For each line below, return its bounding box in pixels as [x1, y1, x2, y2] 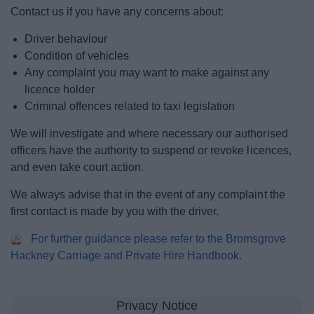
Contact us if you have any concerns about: [11, 6, 224, 18]
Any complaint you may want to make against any [25, 67, 270, 78]
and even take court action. [11, 161, 144, 173]
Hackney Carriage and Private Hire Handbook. [11, 250, 245, 261]
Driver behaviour [25, 33, 108, 45]
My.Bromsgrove [115, 36, 199, 48]
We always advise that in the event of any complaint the [11, 189, 285, 200]
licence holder [25, 83, 95, 95]
